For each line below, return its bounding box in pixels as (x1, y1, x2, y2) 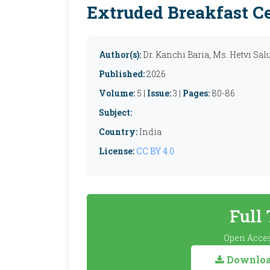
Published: (99, 68, 145, 80)
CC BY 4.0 (136, 145, 174, 157)
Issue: (147, 87, 171, 99)
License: (99, 145, 134, 157)
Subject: (99, 107, 132, 118)
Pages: (183, 87, 210, 99)
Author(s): (99, 49, 141, 60)
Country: (99, 126, 137, 137)
